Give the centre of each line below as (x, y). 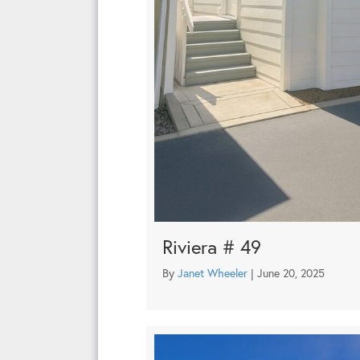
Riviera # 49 (212, 246)
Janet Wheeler (213, 272)
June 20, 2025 (291, 272)
